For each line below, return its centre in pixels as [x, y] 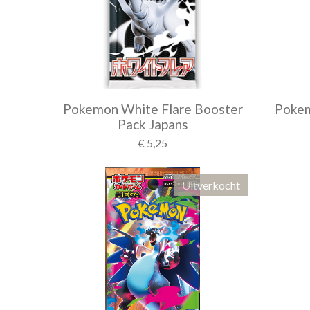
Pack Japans [153, 124]
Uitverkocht [211, 185]
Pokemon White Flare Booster [153, 109]
